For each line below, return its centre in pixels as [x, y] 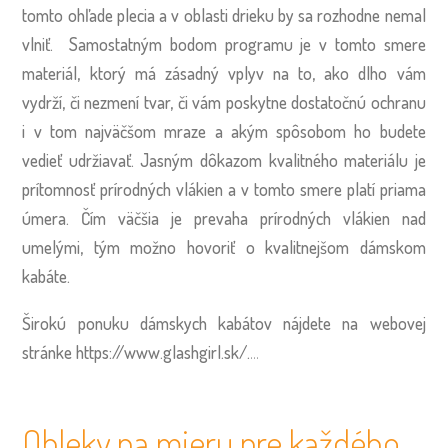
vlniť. [45, 44]
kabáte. [50, 276]
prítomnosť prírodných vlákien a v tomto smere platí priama [224, 189]
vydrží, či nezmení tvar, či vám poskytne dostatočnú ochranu [224, 102]
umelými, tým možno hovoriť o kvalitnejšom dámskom [224, 247]
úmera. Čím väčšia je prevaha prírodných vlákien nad [224, 218]
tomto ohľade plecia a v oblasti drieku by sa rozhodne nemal [224, 15]
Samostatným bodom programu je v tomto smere [247, 44]
